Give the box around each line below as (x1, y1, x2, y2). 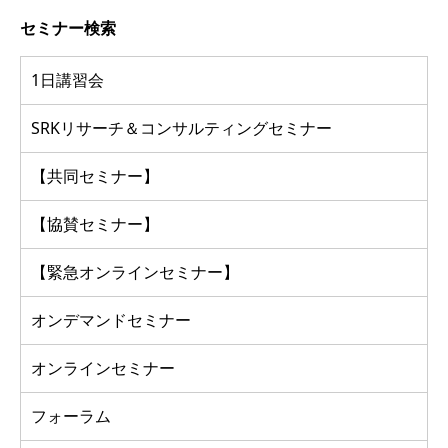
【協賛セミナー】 (31, 212, 159, 235)
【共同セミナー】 (31, 164, 159, 187)
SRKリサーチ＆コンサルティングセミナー (31, 116, 332, 139)
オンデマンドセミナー (31, 308, 191, 331)
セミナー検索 (20, 16, 116, 39)
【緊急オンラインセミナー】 (31, 260, 239, 283)
